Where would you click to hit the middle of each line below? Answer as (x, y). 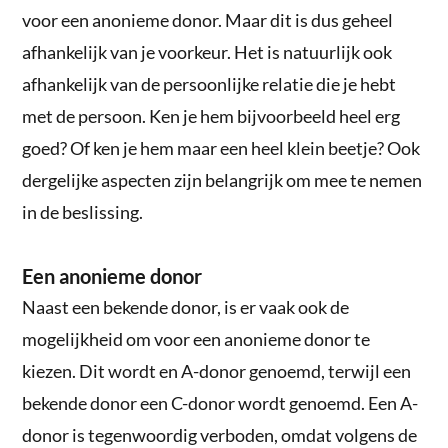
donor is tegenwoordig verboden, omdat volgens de (220, 434)
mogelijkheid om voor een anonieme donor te (196, 338)
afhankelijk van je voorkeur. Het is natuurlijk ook (207, 51)
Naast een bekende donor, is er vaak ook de (186, 306)
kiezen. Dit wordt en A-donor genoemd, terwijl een (217, 370)
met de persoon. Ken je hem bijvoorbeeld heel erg (211, 115)
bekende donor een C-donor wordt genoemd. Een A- (220, 402)
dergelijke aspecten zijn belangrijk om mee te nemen (222, 179)
